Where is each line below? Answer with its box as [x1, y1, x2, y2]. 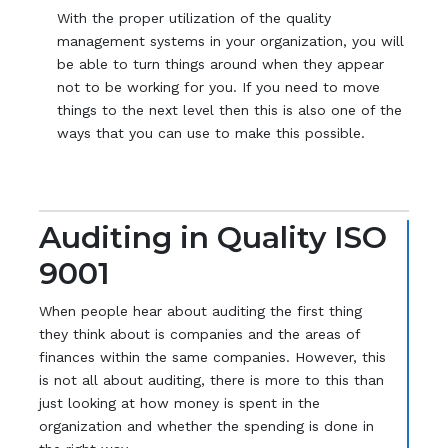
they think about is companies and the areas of [38, 325, 360, 342]
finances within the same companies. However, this [38, 348, 386, 365]
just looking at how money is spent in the [38, 394, 320, 411]
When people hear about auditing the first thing [38, 302, 362, 319]
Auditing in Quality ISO [38, 218, 387, 256]
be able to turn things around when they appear [57, 56, 385, 73]
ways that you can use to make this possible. [57, 125, 366, 142]
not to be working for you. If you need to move [57, 79, 381, 96]
